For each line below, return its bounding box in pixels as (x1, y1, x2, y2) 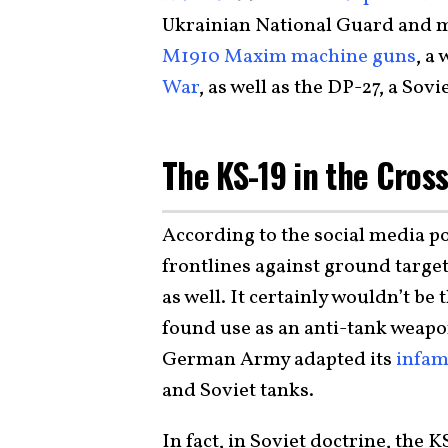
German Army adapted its (162, 346, 392, 374)
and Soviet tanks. (162, 377, 314, 405)
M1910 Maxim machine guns (162, 42, 416, 71)
